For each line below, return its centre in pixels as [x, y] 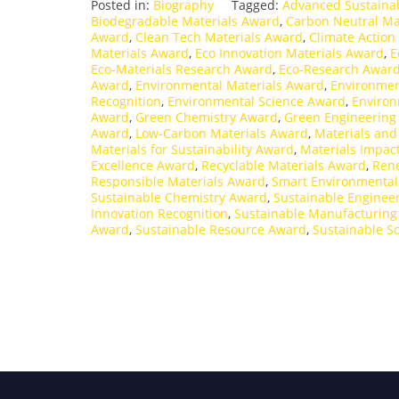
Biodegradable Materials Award [185, 21]
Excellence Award [143, 166]
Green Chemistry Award [207, 118]
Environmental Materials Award [230, 85]
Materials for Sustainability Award [192, 150]
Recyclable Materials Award [284, 166]
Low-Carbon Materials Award [222, 134]
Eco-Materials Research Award [182, 69]
